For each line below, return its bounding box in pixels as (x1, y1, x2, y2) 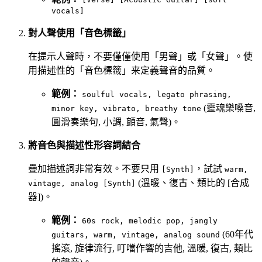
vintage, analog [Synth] (28, 179, 136, 188)
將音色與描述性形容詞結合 (28, 140, 140, 151)
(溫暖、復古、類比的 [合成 (136, 178, 249, 188)
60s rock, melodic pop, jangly (82, 216, 218, 226)
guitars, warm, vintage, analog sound (51, 230, 220, 240)
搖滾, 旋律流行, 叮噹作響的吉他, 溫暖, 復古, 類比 (51, 243, 253, 254)
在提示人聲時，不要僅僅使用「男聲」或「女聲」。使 (28, 51, 253, 62)
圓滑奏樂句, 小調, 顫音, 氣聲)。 (51, 117, 181, 127)
